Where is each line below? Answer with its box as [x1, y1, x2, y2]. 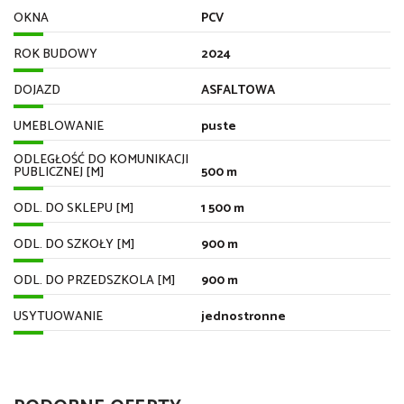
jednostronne [200, 306, 286, 327]
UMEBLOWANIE [14, 115, 104, 137]
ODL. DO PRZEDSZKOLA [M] [14, 270, 176, 291]
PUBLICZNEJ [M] [14, 161, 105, 183]
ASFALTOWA [200, 79, 275, 101]
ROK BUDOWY [14, 43, 97, 65]
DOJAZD [14, 79, 60, 101]
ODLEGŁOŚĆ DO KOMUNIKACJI [14, 149, 188, 170]
